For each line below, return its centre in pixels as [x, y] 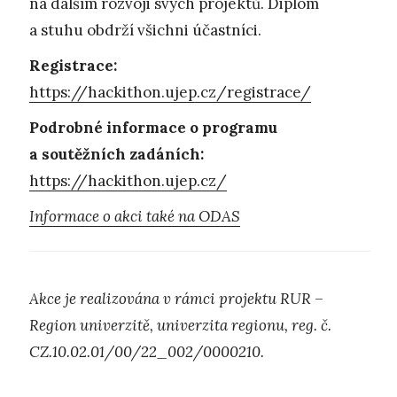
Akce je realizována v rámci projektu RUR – [176, 298]
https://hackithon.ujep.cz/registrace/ [170, 92]
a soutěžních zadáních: [117, 154]
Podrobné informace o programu [153, 127]
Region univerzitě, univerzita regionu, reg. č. [180, 325]
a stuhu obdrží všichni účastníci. [145, 30]
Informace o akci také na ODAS [135, 216]
